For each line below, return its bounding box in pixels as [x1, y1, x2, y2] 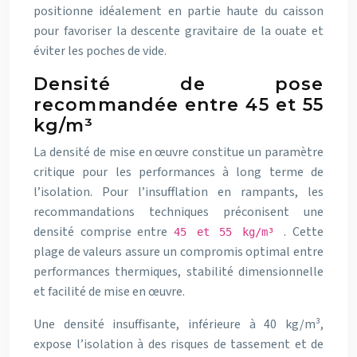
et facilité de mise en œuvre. [33, 283, 185, 300]
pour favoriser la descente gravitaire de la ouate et [33, 22, 324, 40]
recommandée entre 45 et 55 [33, 94, 324, 116]
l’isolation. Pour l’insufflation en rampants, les [33, 183, 324, 201]
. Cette [284, 223, 324, 241]
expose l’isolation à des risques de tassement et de [33, 335, 324, 353]
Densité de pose [33, 73, 324, 95]
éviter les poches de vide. [33, 42, 167, 60]
